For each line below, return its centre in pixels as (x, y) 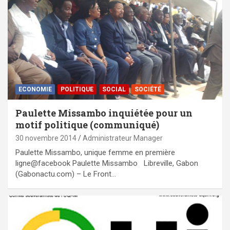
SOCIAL (114, 89)
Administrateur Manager (123, 138)
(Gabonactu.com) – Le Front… (66, 174)
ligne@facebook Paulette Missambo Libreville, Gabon (107, 163)
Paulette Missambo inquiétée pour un (104, 113)
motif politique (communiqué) (87, 124)
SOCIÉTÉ (148, 89)
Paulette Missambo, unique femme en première (95, 152)
